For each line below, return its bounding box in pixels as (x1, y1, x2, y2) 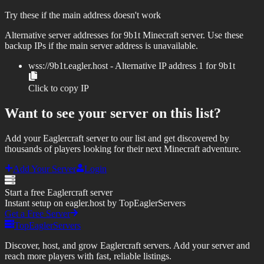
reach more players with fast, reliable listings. (5, 251, 171, 262)
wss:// (28, 61, 49, 71)
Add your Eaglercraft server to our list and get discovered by (5, 133, 229, 144)
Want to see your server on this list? (5, 105, 221, 121)
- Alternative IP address (108, 61, 199, 71)
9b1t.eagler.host (49, 61, 108, 71)
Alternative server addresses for (5, 30, 124, 41)
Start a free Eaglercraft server (5, 187, 113, 198)
